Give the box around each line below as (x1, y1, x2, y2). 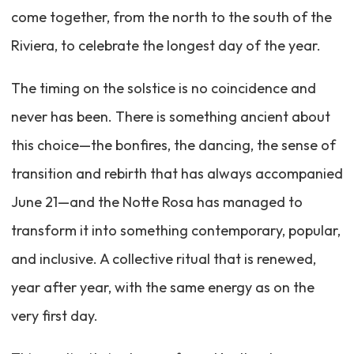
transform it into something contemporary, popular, (10, 221, 341, 240)
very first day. (10, 307, 98, 326)
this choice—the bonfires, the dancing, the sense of (10, 136, 336, 155)
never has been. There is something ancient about (10, 107, 330, 126)
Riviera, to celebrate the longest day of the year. (10, 36, 321, 55)
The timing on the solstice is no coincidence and (10, 79, 316, 98)
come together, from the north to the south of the (10, 8, 332, 27)
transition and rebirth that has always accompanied (10, 164, 343, 183)
